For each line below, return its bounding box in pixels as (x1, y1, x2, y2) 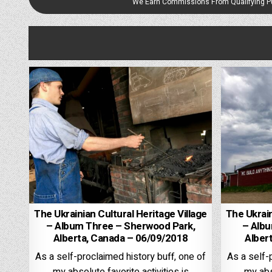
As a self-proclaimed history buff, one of (35, 250, 206, 265)
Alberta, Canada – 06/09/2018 (53, 231, 188, 246)
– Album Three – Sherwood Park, (46, 219, 195, 234)
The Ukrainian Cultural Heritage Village (34, 206, 207, 222)
